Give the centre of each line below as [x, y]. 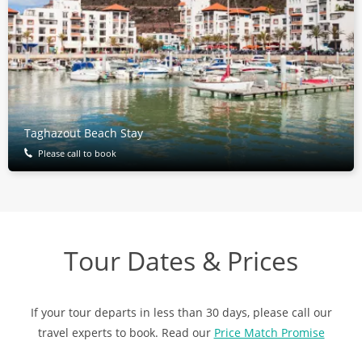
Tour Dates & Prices [181, 260]
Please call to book [77, 153]
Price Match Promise [269, 332]
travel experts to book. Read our [126, 332]
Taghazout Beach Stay [84, 133]
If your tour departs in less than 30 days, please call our [181, 312]
